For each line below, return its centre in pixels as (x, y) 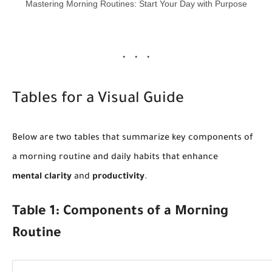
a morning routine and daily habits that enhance (115, 158)
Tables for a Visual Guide (98, 100)
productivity (118, 177)
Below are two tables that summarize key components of (133, 138)
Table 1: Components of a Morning (120, 212)
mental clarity (42, 177)
